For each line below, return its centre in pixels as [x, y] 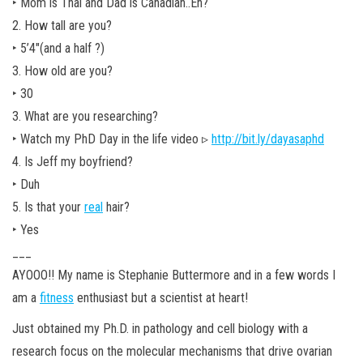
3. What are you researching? [85, 116]
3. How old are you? [62, 70]
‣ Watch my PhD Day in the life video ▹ [112, 139]
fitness [57, 297]
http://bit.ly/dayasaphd [268, 139]
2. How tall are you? [62, 25]
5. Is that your [48, 207]
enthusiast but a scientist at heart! [161, 297]
